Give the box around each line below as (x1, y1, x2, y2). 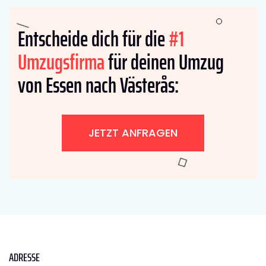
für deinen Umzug (104, 45, 224, 80)
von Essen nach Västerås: (18, 68, 179, 103)
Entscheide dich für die (18, 22, 169, 56)
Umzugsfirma (18, 45, 104, 80)
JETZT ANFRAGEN (88, 125, 178, 141)
